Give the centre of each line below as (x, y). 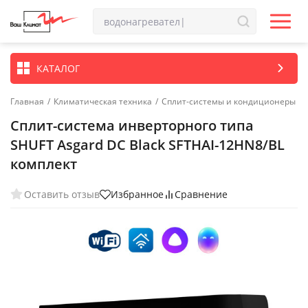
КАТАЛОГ (58, 68)
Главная (27, 101)
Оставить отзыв (62, 194)
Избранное (137, 194)
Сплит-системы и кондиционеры (229, 101)
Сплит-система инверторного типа (132, 125)
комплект (44, 164)
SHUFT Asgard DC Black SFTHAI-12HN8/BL (147, 145)
